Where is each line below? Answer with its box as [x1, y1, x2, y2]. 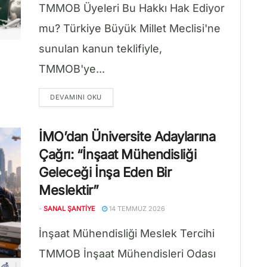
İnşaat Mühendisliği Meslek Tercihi [39, 227, 218, 240]
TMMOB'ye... [39, 63, 105, 75]
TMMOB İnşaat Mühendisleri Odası [39, 247, 216, 260]
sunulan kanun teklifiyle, [39, 42, 162, 55]
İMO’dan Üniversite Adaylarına [39, 129, 216, 144]
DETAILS [101, 92, 131, 101]
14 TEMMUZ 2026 [107, 204, 165, 213]
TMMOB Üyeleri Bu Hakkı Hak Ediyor [39, 2, 225, 14]
